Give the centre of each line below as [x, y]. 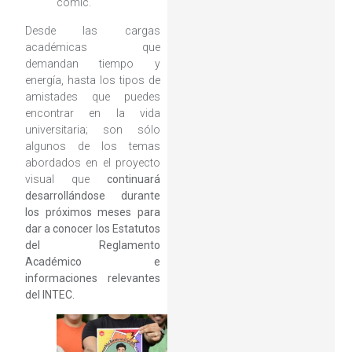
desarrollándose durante [92, 195]
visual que [66, 179]
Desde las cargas [92, 30]
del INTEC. [49, 294]
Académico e [92, 261]
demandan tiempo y [92, 63]
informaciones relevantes [92, 278]
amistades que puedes [92, 96]
